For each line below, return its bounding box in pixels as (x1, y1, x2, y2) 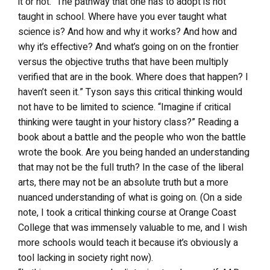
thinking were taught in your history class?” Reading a (18, 115, 239, 130)
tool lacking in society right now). (18, 251, 153, 265)
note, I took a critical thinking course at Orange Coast (18, 206, 236, 220)
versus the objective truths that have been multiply (18, 55, 228, 69)
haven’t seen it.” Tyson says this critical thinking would (18, 85, 242, 99)
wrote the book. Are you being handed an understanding (18, 145, 250, 160)
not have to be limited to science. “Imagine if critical (18, 100, 231, 115)
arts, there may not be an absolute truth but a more (18, 175, 228, 190)
